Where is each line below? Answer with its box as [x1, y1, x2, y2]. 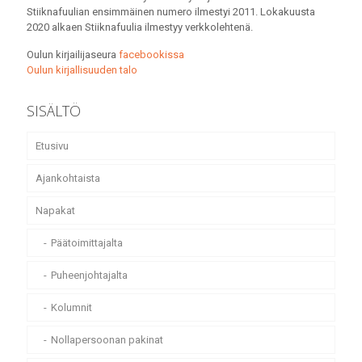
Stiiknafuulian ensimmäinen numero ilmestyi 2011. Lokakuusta [27, 6, 315, 19]
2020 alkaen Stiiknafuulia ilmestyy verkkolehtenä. [27, 21, 253, 34]
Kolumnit [51, 301, 92, 314]
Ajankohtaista [36, 172, 100, 185]
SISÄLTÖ [27, 101, 81, 121]
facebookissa [119, 48, 184, 61]
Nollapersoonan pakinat [51, 334, 163, 347]
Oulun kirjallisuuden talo [27, 64, 137, 77]
